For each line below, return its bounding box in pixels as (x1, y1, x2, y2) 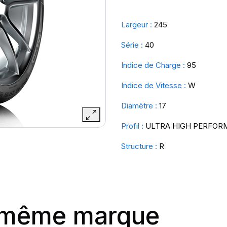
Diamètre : (121, 101, 157, 110)
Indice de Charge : (121, 60, 185, 70)
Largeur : (121, 20, 152, 29)
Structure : (121, 141, 157, 151)
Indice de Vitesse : (121, 81, 186, 90)
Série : (121, 40, 143, 50)
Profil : (121, 121, 143, 131)
